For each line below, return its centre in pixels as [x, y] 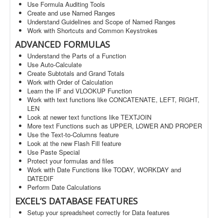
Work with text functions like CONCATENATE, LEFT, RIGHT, [113, 100]
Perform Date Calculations [64, 187]
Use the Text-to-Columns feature [73, 135]
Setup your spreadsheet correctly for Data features [99, 212]
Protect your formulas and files [71, 161]
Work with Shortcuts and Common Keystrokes [92, 30]
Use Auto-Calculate [54, 64]
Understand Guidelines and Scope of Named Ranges [101, 22]
